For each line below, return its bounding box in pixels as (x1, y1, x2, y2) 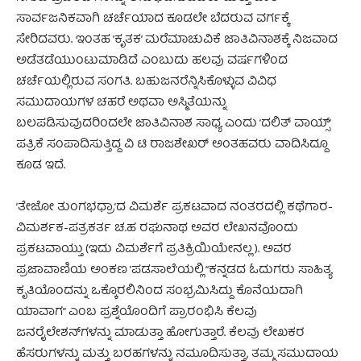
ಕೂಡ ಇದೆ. (16, 155, 65, 176)
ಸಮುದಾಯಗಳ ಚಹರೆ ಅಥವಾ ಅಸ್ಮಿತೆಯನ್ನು (16, 92, 226, 114)
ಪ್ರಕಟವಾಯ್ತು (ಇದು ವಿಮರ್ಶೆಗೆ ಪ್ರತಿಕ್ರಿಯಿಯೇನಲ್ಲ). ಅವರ (16, 239, 292, 260)
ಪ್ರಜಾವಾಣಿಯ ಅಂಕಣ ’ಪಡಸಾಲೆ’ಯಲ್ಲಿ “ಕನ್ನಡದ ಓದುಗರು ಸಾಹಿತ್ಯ (16, 259, 332, 281)
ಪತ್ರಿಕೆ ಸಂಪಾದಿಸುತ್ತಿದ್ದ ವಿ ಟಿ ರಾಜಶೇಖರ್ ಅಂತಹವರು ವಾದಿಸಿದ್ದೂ (16, 134, 328, 156)
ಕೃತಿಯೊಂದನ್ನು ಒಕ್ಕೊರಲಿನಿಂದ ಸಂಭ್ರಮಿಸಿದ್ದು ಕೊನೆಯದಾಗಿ (16, 280, 303, 302)
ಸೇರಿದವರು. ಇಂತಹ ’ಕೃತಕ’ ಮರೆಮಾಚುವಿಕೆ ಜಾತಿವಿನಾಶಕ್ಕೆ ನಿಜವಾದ (16, 29, 338, 51)
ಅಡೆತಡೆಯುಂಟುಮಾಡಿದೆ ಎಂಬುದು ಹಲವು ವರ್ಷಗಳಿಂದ (16, 50, 288, 72)
